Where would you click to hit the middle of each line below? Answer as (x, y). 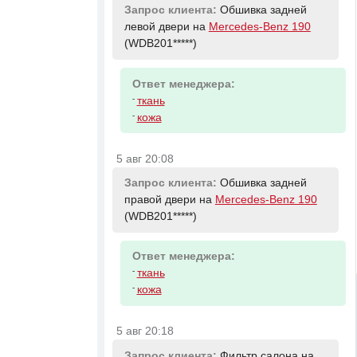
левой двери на (166, 27)
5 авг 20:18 (145, 331)
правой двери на (169, 200)
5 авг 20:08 (145, 159)
